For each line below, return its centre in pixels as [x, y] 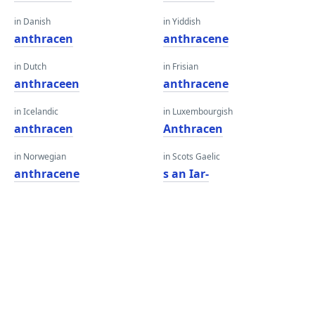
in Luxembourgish [198, 111]
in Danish [32, 21]
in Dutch [30, 66]
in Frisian [181, 66]
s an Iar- [186, 174]
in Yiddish [182, 21]
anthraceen [47, 84]
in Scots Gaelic [192, 156]
